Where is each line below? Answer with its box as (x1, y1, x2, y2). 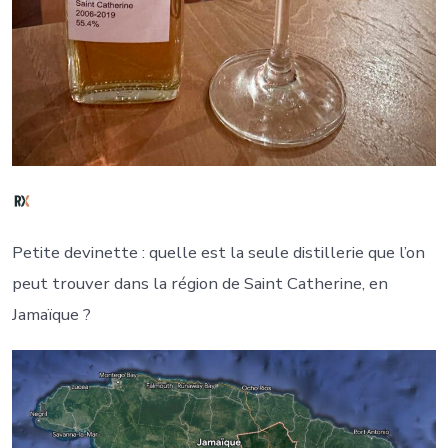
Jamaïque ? (11, 303, 91, 327)
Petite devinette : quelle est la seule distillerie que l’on (11, 241, 425, 265)
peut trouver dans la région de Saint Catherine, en (11, 272, 388, 296)
